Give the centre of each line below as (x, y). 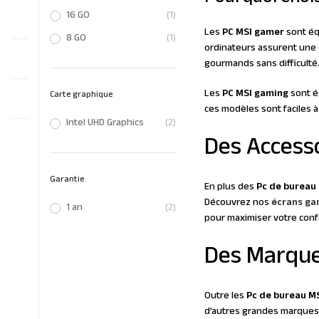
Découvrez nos (237, 203)
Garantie (67, 180)
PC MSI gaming (255, 94)
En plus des (230, 187)
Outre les (225, 296)
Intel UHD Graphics (105, 123)
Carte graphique (81, 95)
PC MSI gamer (253, 33)
